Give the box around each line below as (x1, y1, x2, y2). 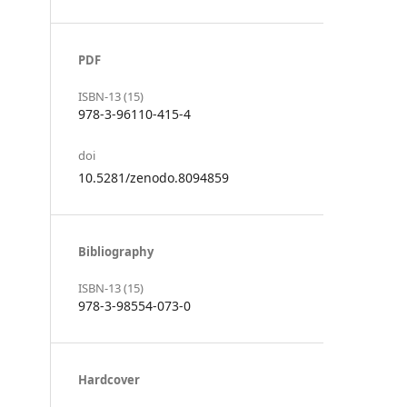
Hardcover (78, 371, 140, 388)
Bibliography (78, 243, 154, 260)
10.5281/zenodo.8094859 (78, 168, 229, 186)
